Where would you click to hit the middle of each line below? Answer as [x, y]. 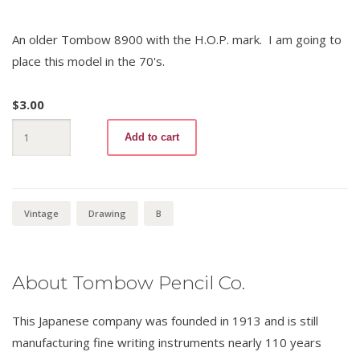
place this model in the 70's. [88, 61]
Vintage [41, 213]
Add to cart [152, 137]
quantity [31, 168]
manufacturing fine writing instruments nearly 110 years [167, 342]
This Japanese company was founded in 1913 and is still [165, 320]
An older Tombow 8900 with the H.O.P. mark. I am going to [177, 39]
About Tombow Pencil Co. [129, 282]
